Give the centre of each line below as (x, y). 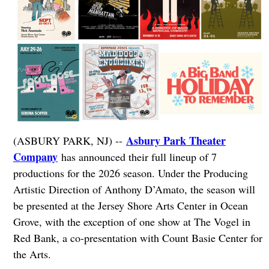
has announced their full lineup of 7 (137, 157)
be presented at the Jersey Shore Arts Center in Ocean (130, 206)
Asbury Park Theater (176, 141)
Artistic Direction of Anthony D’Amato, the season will (134, 189)
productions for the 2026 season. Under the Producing (130, 173)
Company (35, 157)
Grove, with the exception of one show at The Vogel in (131, 222)
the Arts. (32, 254)
